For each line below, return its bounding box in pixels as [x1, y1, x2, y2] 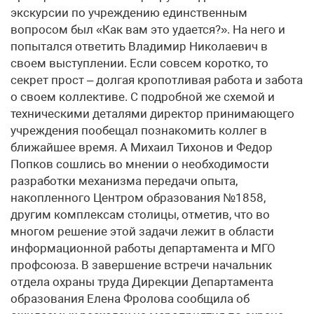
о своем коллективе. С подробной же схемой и [11, 90, 275, 104]
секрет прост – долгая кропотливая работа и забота [11, 73, 303, 87]
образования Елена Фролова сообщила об [11, 292, 250, 306]
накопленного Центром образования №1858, [11, 191, 266, 205]
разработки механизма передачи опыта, [11, 174, 238, 188]
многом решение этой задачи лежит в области [11, 224, 274, 238]
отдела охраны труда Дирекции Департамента [11, 275, 273, 289]
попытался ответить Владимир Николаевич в [11, 39, 268, 53]
